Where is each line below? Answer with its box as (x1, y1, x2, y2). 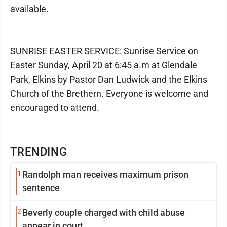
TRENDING (10, 145, 68, 158)
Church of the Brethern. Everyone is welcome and (10, 88, 208, 99)
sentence (22, 182, 60, 193)
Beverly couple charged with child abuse (22, 207, 185, 218)
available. (10, 3, 49, 14)
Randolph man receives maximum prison (22, 169, 188, 180)
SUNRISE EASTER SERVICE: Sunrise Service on (10, 45, 198, 56)
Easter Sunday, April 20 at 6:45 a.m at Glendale (10, 59, 197, 70)
